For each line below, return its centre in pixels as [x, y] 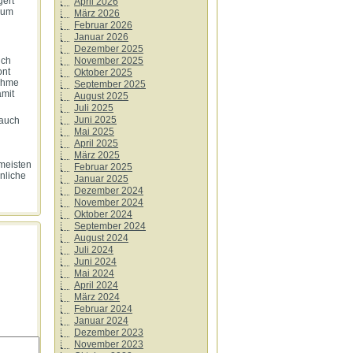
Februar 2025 [103, 167]
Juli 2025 [94, 108]
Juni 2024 [95, 262]
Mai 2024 [94, 273]
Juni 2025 [95, 120]
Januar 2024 [101, 321]
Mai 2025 [94, 132]
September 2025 [110, 84]
